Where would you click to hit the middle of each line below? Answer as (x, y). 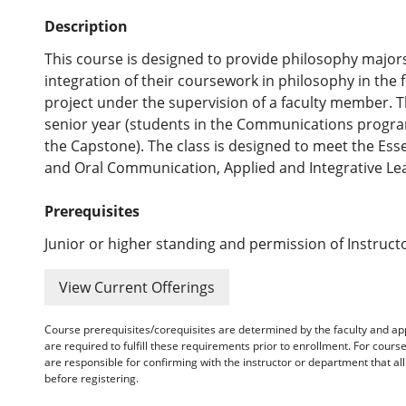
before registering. (92, 379)
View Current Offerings (137, 288)
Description (87, 27)
